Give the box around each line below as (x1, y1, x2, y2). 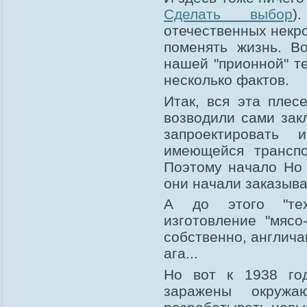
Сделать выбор (164, 6, 293, 23)
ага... (164, 245, 198, 262)
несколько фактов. (164, 72, 289, 88)
